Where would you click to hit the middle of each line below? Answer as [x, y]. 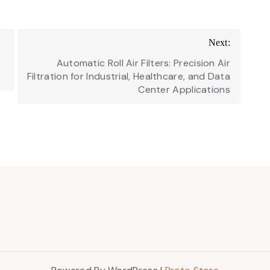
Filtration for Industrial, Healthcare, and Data [128, 76]
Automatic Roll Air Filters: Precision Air [143, 63]
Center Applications [184, 89]
